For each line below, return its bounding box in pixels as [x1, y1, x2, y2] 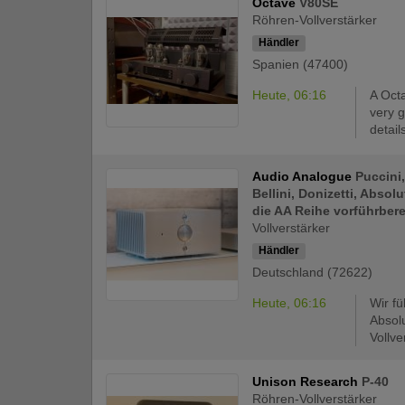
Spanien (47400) [252, 56, 349, 71]
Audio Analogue [252, 168, 356, 184]
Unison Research [252, 373, 363, 389]
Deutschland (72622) [252, 264, 373, 279]
